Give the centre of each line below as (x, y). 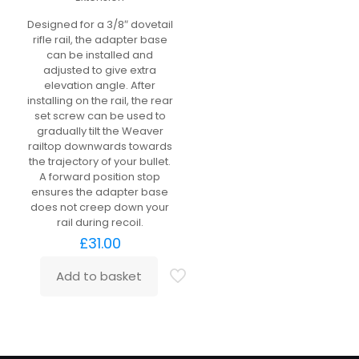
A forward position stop (100, 177)
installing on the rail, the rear (100, 101)
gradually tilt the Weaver (100, 131)
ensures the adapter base (100, 192)
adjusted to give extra (100, 70)
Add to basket (99, 276)
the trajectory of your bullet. (100, 161)
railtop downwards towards (100, 146)
